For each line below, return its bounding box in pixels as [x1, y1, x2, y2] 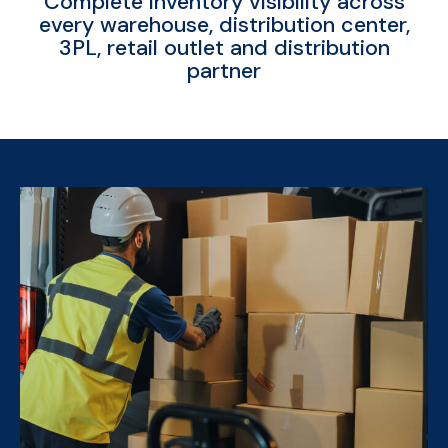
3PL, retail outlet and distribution [58, 34, 390, 62]
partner [187, 57, 261, 85]
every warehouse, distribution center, [38, 11, 410, 39]
